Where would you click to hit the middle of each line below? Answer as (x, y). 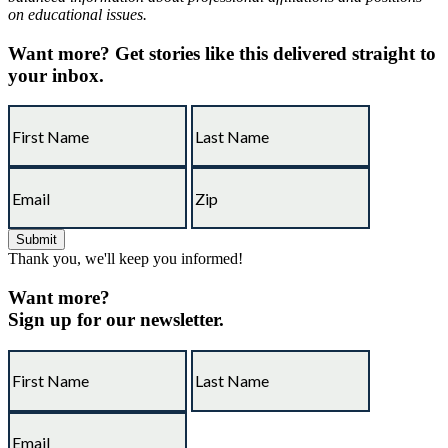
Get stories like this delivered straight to (273, 53)
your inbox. (56, 75)
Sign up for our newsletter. (116, 320)
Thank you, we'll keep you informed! (125, 259)
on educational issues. (77, 15)
